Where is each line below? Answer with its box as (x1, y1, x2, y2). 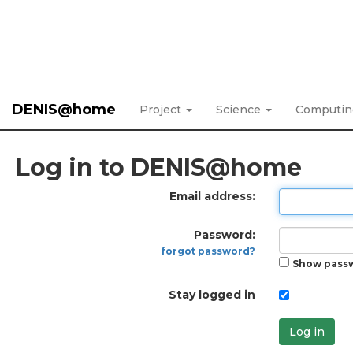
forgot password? (161, 245, 255, 257)
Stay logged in (168, 288, 255, 302)
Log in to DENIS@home (16, 153, 302, 182)
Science (216, 102, 264, 117)
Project (139, 102, 184, 117)
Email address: (169, 189, 255, 203)
